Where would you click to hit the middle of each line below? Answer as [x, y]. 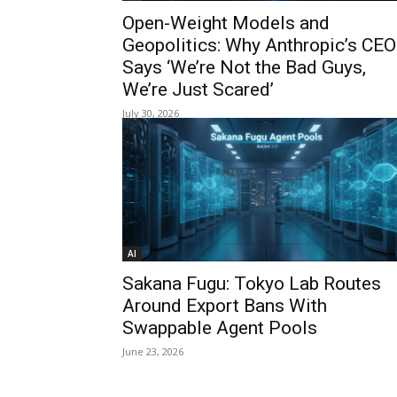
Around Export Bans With [225, 306]
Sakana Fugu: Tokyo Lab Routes [252, 284]
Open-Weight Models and [226, 23]
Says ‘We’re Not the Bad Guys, [244, 67]
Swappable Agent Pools [220, 328]
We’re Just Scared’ [198, 90]
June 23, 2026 [153, 351]
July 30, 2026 [151, 113]
